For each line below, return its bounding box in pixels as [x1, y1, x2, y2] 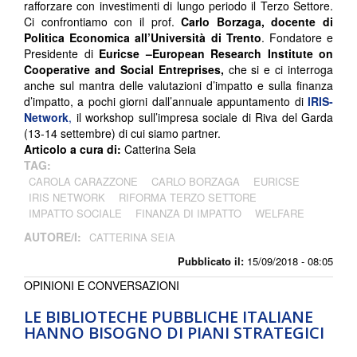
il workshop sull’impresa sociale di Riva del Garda [72, 109, 333, 126]
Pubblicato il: [178, 253, 244, 269]
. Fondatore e [261, 29, 334, 46]
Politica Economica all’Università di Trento [24, 29, 261, 46]
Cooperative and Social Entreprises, [24, 61, 229, 78]
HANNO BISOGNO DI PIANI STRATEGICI [24, 322, 324, 344]
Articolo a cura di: [24, 141, 124, 158]
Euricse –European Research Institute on [99, 45, 333, 62]
